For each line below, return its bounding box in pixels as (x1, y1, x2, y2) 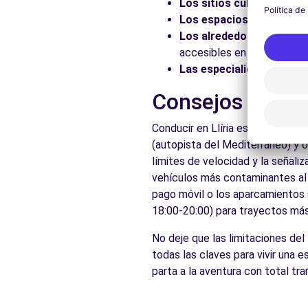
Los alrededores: (179, 30, 267, 43)
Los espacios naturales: (179, 13, 303, 26)
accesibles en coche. (179, 46, 281, 59)
